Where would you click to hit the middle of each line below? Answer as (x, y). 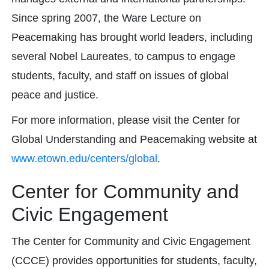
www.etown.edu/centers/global (84, 159)
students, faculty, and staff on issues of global (120, 76)
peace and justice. (55, 95)
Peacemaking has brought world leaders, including (132, 37)
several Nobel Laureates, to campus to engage (123, 56)
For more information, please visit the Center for (126, 120)
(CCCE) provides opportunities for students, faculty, (134, 261)
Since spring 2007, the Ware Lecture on (106, 18)
